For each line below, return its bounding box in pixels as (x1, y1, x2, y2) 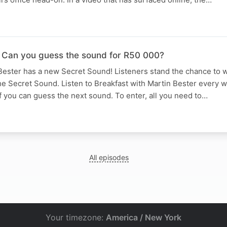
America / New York (106, 212, 181, 222)
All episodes (89, 153, 129, 162)
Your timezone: (46, 212, 106, 222)
